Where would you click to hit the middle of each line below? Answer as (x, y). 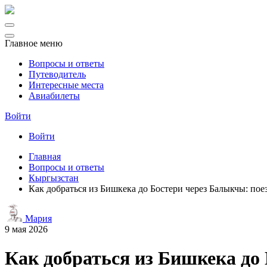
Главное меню (34, 43)
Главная (45, 156)
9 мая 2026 (26, 229)
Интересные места (66, 85)
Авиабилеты (54, 96)
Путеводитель (57, 74)
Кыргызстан (54, 178)
